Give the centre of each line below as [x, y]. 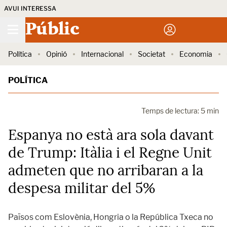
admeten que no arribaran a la [106, 170]
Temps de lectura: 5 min [180, 111]
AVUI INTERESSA [30, 8]
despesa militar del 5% [82, 188]
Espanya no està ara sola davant [111, 135]
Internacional [102, 54]
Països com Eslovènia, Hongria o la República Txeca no [111, 217]
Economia [196, 54]
